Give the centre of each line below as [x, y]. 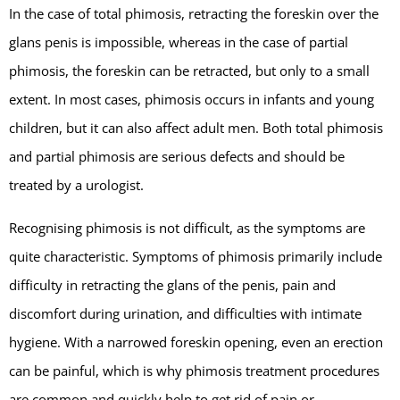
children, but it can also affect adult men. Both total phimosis [196, 127]
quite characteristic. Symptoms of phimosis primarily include [196, 256]
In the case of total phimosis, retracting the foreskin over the [194, 13]
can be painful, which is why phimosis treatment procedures [194, 370]
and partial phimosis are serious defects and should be [177, 156]
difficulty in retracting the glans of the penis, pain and [172, 284]
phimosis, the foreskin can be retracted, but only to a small [189, 70]
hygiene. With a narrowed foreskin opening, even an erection [196, 342]
